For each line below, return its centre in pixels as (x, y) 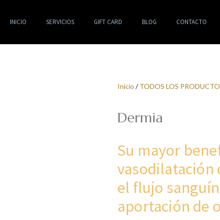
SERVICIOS (60, 22)
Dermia (140, 118)
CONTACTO (191, 22)
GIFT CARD (108, 22)
